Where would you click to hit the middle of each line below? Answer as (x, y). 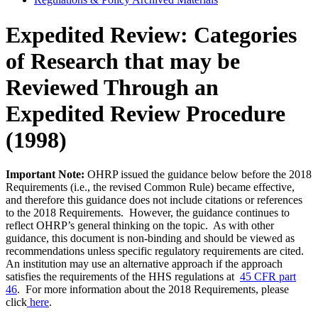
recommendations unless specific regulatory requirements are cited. (156, 251)
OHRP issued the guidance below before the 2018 (198, 175)
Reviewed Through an (112, 87)
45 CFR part (268, 277)
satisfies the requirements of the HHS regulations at (123, 277)
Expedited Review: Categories (151, 34)
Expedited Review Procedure (146, 113)
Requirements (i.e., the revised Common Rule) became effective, (150, 187)
